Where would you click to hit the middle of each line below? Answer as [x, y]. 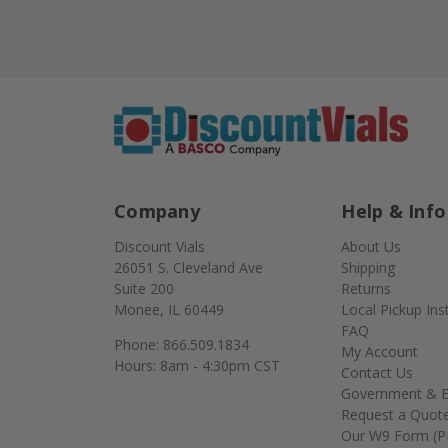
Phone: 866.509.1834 [181, 345]
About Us [371, 247]
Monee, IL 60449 [169, 310]
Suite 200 [144, 289]
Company [157, 211]
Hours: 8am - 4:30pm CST [197, 366]
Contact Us [377, 373]
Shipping [368, 268]
